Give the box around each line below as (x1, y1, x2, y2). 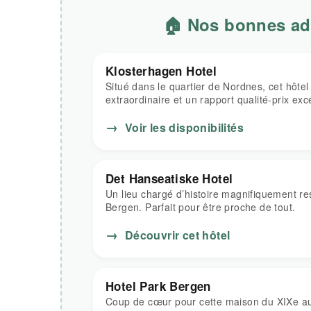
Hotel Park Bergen (106, 278, 211, 294)
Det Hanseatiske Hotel (106, 170, 233, 187)
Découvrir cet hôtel (121, 227, 230, 243)
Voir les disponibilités (121, 119, 244, 135)
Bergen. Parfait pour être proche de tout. (106, 200, 296, 214)
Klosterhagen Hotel (106, 62, 217, 79)
